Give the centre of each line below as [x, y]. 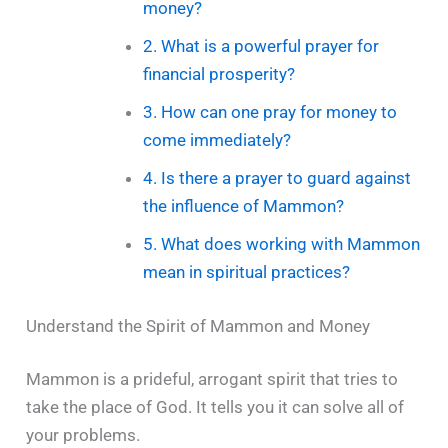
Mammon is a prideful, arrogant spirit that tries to [212, 379]
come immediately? [216, 140]
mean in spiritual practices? [246, 272]
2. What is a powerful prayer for [260, 46]
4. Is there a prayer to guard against [276, 178]
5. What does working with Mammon [281, 244]
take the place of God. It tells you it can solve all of [215, 407]
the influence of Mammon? [243, 206]
